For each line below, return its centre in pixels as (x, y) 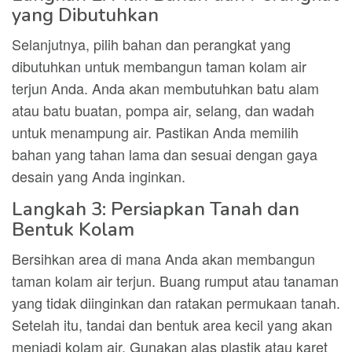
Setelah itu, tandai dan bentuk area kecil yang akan (172, 324)
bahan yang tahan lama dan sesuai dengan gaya (165, 154)
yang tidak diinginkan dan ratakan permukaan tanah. (176, 302)
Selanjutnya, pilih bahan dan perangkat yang (151, 44)
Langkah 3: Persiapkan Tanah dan (156, 209)
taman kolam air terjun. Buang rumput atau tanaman (175, 280)
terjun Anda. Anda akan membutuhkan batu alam (165, 88)
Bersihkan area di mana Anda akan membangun (163, 258)
